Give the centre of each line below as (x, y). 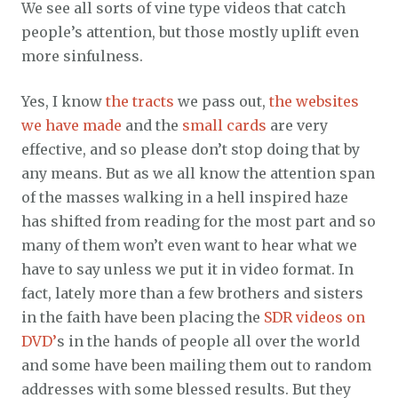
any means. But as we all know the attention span (198, 173)
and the (152, 125)
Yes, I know (64, 101)
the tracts (140, 101)
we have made (72, 125)
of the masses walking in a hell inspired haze (185, 197)
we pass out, (222, 101)
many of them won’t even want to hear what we (189, 245)
